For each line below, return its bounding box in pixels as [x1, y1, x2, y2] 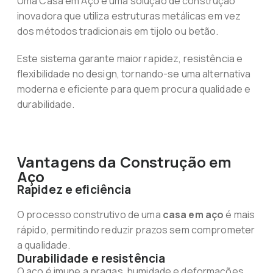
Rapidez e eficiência [16, 182, 132, 197]
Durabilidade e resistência [16, 250, 166, 266]
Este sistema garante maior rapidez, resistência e [16, 52, 243, 65]
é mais [224, 208, 255, 221]
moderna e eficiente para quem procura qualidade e [16, 82, 251, 96]
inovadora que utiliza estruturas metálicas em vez [16, 9, 241, 23]
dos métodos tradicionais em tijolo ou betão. [16, 24, 221, 38]
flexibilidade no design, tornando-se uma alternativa [16, 67, 251, 80]
